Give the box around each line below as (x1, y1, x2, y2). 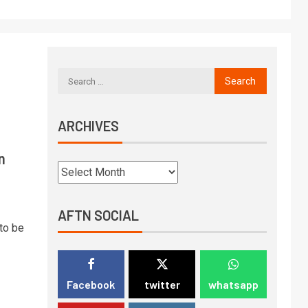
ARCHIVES (57, 118, 119, 134)
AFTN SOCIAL (57, 207, 139, 223)
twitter (144, 278, 180, 291)
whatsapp (208, 278, 258, 291)
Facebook (67, 278, 115, 291)
